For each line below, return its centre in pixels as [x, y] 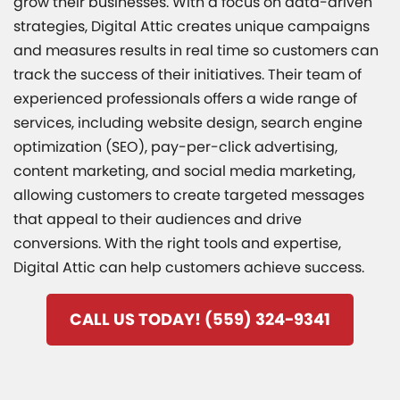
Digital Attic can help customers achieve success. [189, 267]
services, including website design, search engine [188, 123]
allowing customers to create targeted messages [189, 195]
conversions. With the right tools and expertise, [177, 243]
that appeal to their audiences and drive [158, 219]
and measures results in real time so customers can [196, 50]
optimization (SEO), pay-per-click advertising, [175, 147]
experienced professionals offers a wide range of [185, 99]
